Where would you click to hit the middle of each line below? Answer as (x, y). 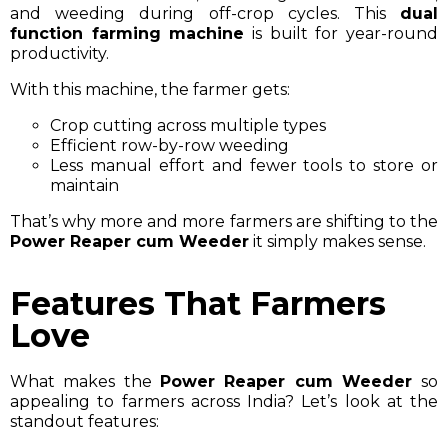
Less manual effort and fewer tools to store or (244, 165)
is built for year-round (341, 33)
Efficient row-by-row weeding (169, 145)
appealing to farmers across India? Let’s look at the (224, 401)
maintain (84, 185)
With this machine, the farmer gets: (150, 89)
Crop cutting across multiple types (188, 125)
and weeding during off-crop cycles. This (205, 13)
